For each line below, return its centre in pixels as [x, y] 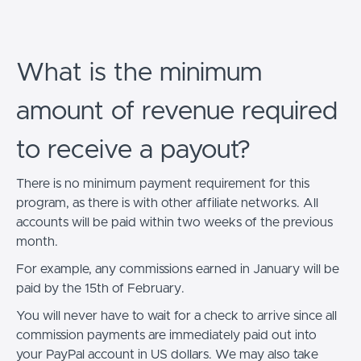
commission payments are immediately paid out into [166, 335]
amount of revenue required [177, 112]
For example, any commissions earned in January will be [178, 269]
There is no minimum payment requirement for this [163, 183]
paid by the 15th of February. [100, 288]
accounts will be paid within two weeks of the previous [174, 222]
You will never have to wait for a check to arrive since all [176, 315]
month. [37, 241]
